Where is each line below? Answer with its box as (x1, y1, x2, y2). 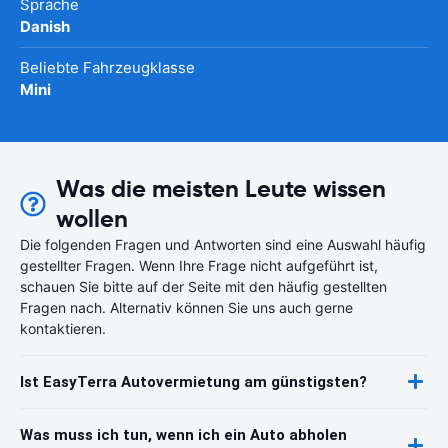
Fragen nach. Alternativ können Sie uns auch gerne (20, 298, 353, 316)
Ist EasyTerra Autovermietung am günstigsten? (20, 372, 367, 391)
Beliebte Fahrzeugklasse (20, 57, 195, 77)
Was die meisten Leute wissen (55, 173, 386, 204)
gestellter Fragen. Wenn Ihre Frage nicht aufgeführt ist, (20, 256, 378, 274)
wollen (55, 203, 128, 234)
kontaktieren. (20, 319, 106, 337)
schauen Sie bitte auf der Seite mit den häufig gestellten (20, 277, 387, 295)
